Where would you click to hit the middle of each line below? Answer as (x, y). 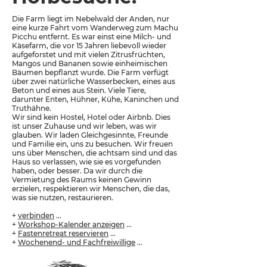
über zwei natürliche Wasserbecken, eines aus (94, 81)
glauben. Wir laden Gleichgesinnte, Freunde (90, 135)
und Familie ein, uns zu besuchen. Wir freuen (92, 144)
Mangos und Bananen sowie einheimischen (90, 63)
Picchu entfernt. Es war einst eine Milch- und (91, 37)
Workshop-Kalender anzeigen (71, 224)
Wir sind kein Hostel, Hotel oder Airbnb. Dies (91, 117)
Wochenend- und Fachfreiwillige (77, 242)
